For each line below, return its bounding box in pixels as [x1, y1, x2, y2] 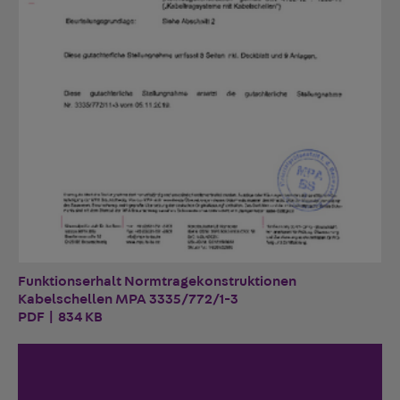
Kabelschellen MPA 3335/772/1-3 [18, 291, 238, 306]
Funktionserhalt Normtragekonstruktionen [18, 273, 296, 288]
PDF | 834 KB [18, 309, 103, 324]
